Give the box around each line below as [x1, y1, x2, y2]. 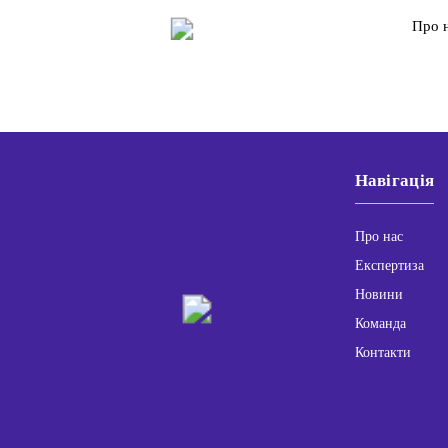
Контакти [354, 345, 411, 361]
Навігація [354, 171, 435, 191]
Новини [354, 287, 403, 303]
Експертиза [354, 258, 424, 274]
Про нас [354, 229, 403, 245]
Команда [354, 316, 406, 332]
